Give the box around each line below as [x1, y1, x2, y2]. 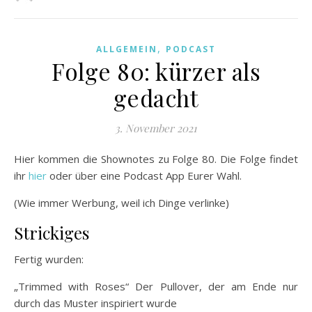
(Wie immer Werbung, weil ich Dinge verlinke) [14, 195, 229, 210]
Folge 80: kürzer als [52, 55, 260, 86]
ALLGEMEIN [96, 42, 157, 55]
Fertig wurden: [14, 251, 84, 266]
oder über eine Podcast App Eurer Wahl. [47, 168, 242, 182]
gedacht [113, 81, 199, 113]
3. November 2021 [115, 120, 197, 135]
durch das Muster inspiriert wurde [14, 295, 177, 310]
